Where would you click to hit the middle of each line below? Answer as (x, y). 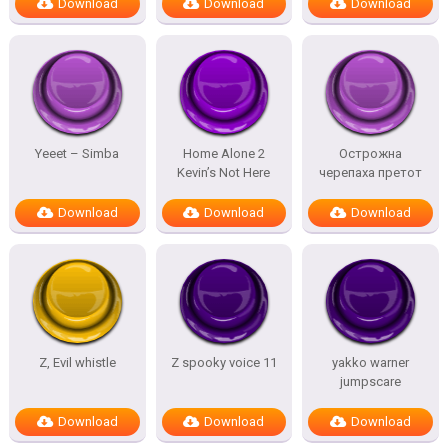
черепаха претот (371, 172)
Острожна (371, 153)
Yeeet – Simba (77, 153)
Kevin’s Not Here (224, 172)
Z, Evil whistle (77, 362)
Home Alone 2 (223, 153)
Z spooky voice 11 (223, 362)
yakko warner (371, 362)
